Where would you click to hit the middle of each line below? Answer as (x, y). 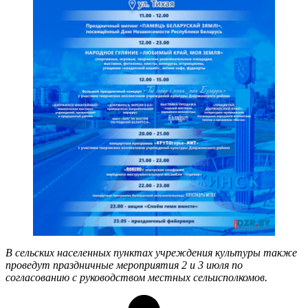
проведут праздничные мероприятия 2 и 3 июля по (124, 265)
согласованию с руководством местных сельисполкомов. (136, 278)
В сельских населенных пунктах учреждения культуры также (151, 253)
